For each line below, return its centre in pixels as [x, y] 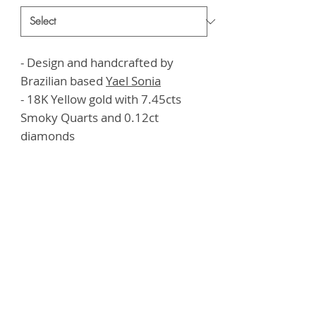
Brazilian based [63, 81]
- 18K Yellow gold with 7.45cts [101, 99]
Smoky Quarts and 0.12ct [90, 117]
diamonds [48, 136]
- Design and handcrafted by [97, 62]
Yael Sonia [133, 81]
